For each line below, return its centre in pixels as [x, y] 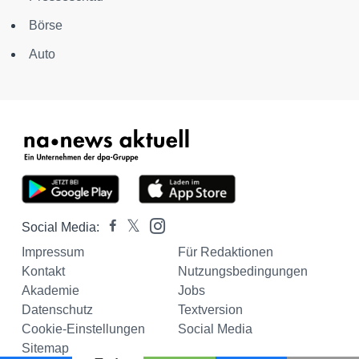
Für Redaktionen [225, 252]
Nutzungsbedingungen [242, 271]
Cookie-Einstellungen [83, 329]
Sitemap [45, 348]
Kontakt [43, 271]
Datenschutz [57, 310]
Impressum [53, 252]
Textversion [210, 310]
